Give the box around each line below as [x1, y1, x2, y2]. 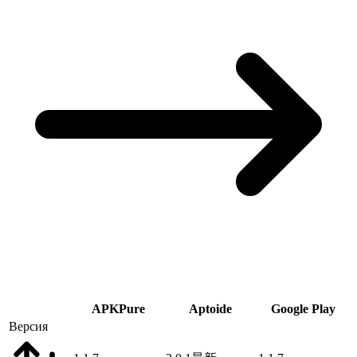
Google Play [271, 302, 335, 316]
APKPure [91, 302, 145, 316]
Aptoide [189, 302, 232, 316]
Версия [9, 320, 48, 334]
